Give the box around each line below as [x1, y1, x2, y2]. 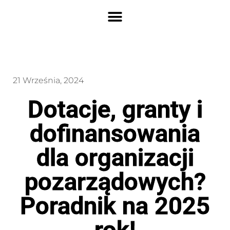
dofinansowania [30, 119, 200, 147]
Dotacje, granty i [27, 95, 203, 123]
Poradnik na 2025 [20, 191, 210, 220]
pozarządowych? [24, 167, 206, 196]
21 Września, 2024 [13, 75, 84, 85]
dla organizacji [36, 143, 194, 171]
